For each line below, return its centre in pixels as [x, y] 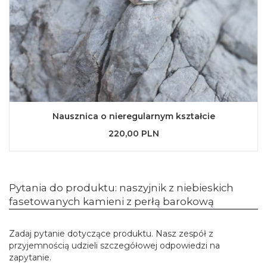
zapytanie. [30, 257]
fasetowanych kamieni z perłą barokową [111, 201]
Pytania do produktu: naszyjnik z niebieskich [121, 188]
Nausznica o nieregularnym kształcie [133, 116]
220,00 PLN [133, 133]
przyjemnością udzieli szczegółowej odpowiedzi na [114, 246]
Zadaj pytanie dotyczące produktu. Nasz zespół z [111, 234]
